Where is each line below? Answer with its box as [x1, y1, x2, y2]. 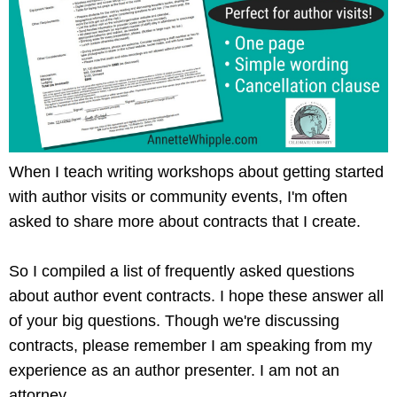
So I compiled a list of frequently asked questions [9, 262, 354, 281]
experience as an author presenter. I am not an [9, 362, 339, 380]
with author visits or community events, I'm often [9, 188, 347, 206]
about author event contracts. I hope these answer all [9, 287, 384, 306]
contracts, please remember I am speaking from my [9, 337, 372, 355]
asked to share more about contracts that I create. [9, 213, 365, 231]
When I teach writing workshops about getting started [9, 163, 384, 182]
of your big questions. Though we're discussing [9, 312, 339, 331]
